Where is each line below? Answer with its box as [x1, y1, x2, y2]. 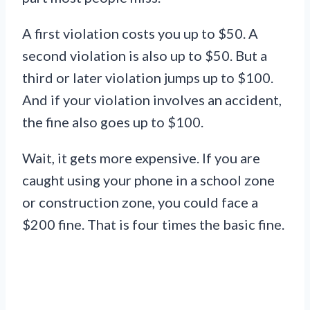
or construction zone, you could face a [22, 194, 258, 210]
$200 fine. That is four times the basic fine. [22, 216, 284, 232]
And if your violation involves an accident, [22, 91, 282, 108]
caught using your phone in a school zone [22, 172, 275, 188]
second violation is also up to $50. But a [22, 47, 267, 64]
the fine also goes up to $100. [22, 113, 203, 130]
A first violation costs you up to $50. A [22, 25, 258, 42]
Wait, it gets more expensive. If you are [22, 149, 260, 166]
